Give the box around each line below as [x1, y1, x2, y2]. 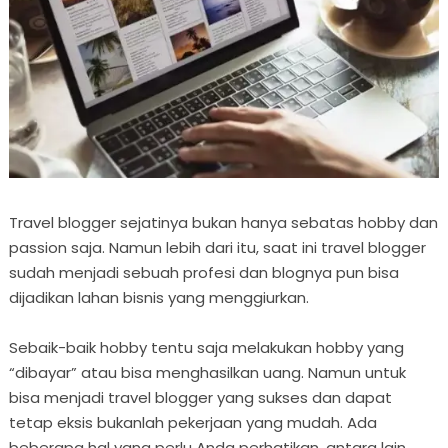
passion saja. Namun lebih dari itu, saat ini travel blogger [8, 236, 426, 258]
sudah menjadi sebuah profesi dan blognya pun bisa [8, 261, 399, 283]
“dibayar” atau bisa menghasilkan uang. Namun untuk [8, 361, 406, 383]
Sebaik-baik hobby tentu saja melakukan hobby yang [8, 336, 404, 358]
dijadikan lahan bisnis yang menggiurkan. [8, 286, 309, 308]
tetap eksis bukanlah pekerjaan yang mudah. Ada [8, 411, 377, 433]
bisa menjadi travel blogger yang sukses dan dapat [8, 386, 392, 408]
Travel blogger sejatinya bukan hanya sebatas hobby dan [8, 211, 438, 233]
